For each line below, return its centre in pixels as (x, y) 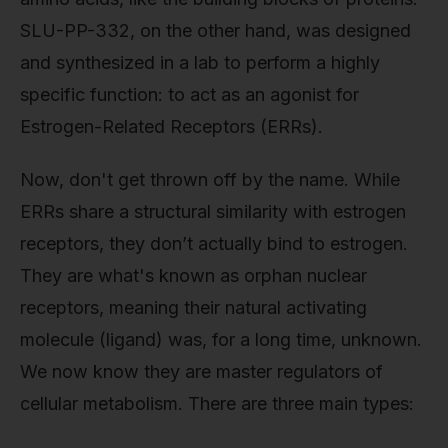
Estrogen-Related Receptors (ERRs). (171, 126)
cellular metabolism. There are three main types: (217, 404)
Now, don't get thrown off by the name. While (210, 180)
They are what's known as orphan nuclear (193, 276)
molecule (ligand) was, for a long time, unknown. (221, 340)
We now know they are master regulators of (201, 372)
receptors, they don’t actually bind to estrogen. (214, 244)
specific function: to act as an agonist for (189, 94)
